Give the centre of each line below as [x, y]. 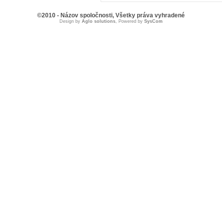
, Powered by [130, 21]
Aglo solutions [99, 21]
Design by [71, 21]
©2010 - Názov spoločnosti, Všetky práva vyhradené [111, 15]
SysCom [153, 21]
